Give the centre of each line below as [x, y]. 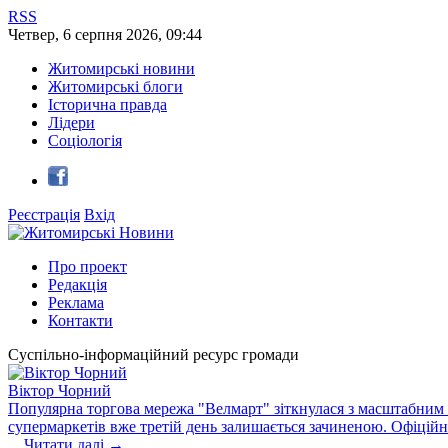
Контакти [80, 320]
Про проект [87, 266]
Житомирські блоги [115, 86]
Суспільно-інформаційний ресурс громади [153, 354]
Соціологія [85, 140]
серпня [98, 34]
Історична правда [107, 104]
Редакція [77, 284]
